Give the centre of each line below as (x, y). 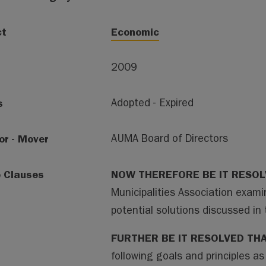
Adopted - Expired (152, 103)
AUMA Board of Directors (169, 139)
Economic (135, 32)
